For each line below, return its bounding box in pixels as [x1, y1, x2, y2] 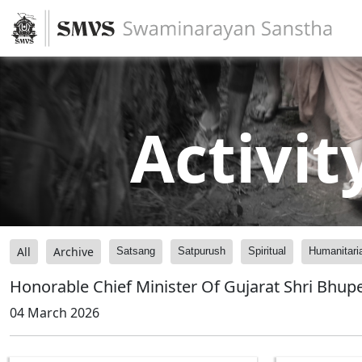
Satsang [116, 245, 155, 257]
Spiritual [248, 245, 286, 257]
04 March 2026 [10, 304, 99, 322]
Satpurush [178, 245, 225, 257]
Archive [53, 244, 94, 259]
